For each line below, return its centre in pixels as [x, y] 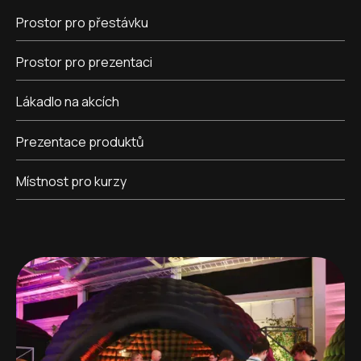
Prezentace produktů [80, 141]
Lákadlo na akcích [68, 102]
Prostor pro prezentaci [84, 62]
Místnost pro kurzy [72, 181]
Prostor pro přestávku [82, 23]
